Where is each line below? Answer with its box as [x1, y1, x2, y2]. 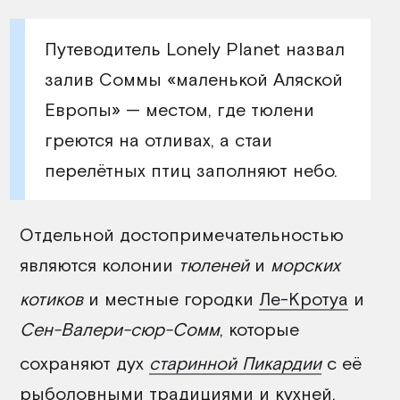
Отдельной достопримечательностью [20, 224, 344, 246]
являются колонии [20, 254, 179, 276]
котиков [20, 287, 83, 309]
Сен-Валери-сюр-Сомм [20, 318, 220, 339]
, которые [220, 318, 299, 339]
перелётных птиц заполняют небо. [44, 159, 348, 180]
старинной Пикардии [149, 352, 321, 373]
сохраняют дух [20, 352, 149, 373]
